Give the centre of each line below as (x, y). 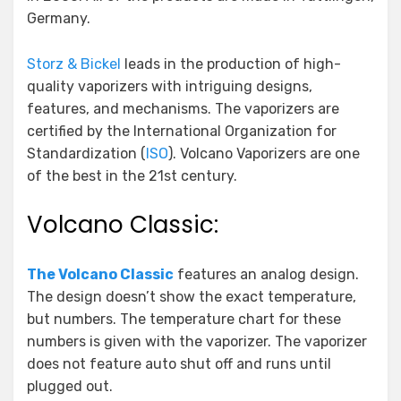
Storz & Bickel (74, 64)
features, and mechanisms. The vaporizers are (183, 109)
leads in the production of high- (231, 64)
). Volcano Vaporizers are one (264, 154)
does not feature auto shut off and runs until (179, 364)
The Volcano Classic (100, 274)
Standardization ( (86, 154)
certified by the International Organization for (182, 131)
